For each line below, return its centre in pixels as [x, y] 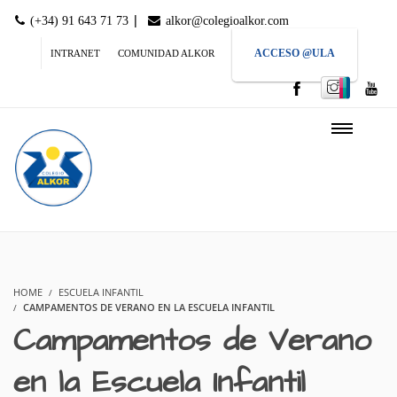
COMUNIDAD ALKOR [166, 53]
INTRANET [75, 53]
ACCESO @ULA [295, 53]
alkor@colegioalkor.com [226, 21]
